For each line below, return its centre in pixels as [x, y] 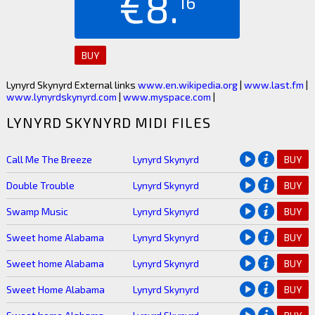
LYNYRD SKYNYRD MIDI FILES [108, 122]
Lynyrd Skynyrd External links [72, 84]
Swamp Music [37, 211]
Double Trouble [40, 185]
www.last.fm [274, 84]
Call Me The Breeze [49, 159]
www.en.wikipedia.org [187, 84]
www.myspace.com [167, 96]
